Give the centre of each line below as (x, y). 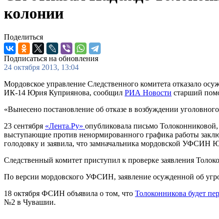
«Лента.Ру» (65, 126)
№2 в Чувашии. (30, 202)
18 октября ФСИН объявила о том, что (69, 194)
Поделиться (23, 37)
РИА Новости (148, 93)
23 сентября (24, 126)
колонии (34, 13)
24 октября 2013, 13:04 (41, 67)
